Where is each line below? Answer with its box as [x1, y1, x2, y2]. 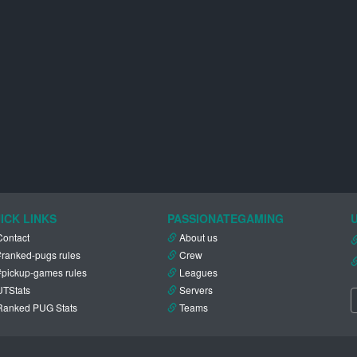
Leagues [179, 265, 218, 280]
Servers [179, 283, 213, 297]
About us [179, 230, 218, 245]
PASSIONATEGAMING [167, 210, 284, 227]
